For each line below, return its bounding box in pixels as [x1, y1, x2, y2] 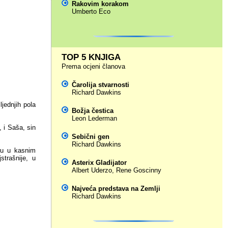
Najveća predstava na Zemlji [71, 185, 160, 192]
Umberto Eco [71, 8, 110, 15]
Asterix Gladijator [71, 159, 127, 166]
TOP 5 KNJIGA [61, 52, 121, 62]
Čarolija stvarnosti [71, 81, 129, 89]
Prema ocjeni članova [61, 63, 125, 70]
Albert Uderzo [71, 166, 112, 174]
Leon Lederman [71, 115, 117, 122]
